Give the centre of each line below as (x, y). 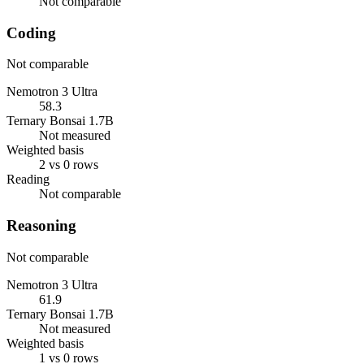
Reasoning (41, 226)
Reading (28, 180)
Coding (31, 32)
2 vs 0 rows (69, 165)
